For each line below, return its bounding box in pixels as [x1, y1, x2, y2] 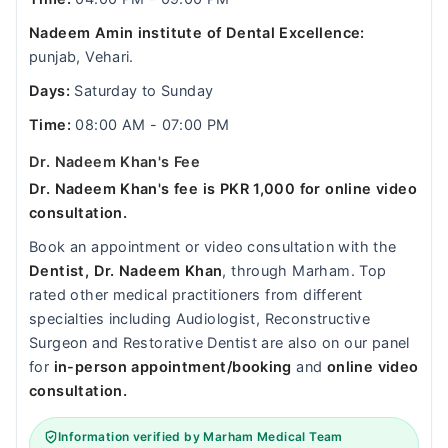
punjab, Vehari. [29, 48, 134, 66]
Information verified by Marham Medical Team [58, 429, 343, 444]
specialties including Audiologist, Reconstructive [29, 310, 371, 328]
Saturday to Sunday [69, 82, 214, 100]
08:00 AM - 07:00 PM [70, 116, 230, 134]
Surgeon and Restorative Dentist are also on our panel [29, 334, 410, 352]
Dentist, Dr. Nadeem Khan [29, 262, 223, 280]
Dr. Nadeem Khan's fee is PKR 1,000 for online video [29, 180, 417, 198]
